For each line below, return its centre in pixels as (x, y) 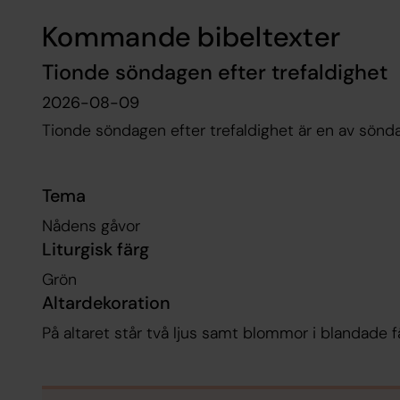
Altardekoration (106, 302)
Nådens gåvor (91, 225)
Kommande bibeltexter (191, 37)
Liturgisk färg (95, 249)
